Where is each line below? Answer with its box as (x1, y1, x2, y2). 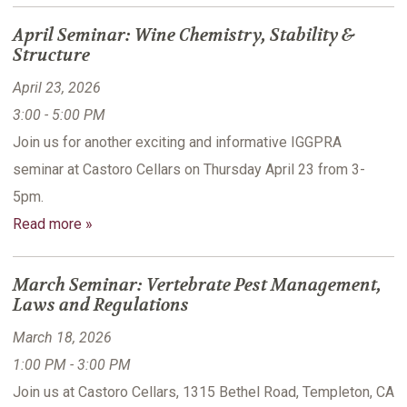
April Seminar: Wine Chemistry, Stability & (13, 25, 354, 47)
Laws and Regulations (13, 294, 189, 317)
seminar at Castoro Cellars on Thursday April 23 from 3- (13, 161, 365, 179)
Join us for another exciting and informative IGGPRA (13, 134, 342, 152)
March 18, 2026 (13, 329, 112, 347)
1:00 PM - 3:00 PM (13, 356, 131, 374)
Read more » (13, 215, 93, 233)
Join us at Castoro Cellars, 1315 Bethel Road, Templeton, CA (13, 383, 394, 402)
